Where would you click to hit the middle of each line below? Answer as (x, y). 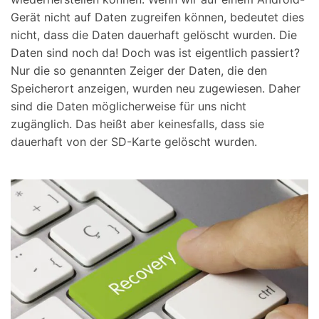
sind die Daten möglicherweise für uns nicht (129, 106)
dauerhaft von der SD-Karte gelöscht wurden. (134, 142)
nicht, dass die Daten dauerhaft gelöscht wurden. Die (154, 35)
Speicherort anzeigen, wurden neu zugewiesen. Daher (156, 89)
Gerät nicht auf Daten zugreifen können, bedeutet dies (157, 17)
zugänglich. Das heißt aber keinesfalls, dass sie (137, 124)
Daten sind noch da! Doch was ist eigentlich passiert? (155, 53)
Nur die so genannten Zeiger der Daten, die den (139, 71)
